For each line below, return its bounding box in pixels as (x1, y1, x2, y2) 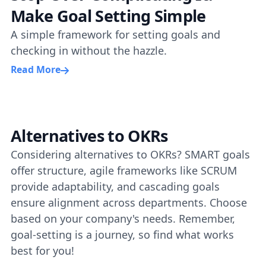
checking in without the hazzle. (11, 43, 167, 58)
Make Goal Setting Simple (11, 4, 206, 27)
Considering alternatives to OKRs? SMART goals (11, 147, 250, 161)
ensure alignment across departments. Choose (11, 195, 247, 210)
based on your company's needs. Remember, (11, 211, 235, 226)
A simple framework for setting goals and (11, 27, 220, 42)
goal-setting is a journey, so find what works (11, 227, 234, 242)
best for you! (11, 243, 74, 258)
